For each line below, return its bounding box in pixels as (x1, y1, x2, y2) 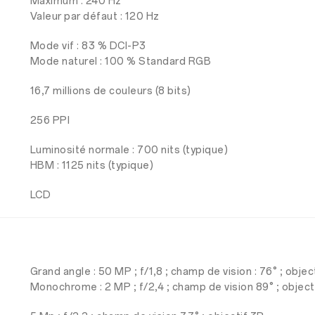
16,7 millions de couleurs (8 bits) (30, 85, 191, 97)
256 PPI (30, 115, 70, 127)
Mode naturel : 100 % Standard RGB (30, 56, 212, 67)
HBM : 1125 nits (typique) (30, 160, 154, 172)
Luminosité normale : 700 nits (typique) (30, 144, 229, 156)
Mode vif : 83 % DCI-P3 (30, 40, 146, 52)
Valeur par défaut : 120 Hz (30, 11, 160, 22)
